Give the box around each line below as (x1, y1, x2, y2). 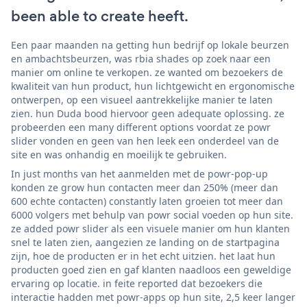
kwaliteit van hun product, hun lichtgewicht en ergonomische (11, 79, 295, 93)
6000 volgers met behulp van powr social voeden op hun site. (11, 208, 293, 222)
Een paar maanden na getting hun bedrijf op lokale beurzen (11, 38, 289, 52)
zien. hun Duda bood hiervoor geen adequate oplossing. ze (11, 107, 284, 121)
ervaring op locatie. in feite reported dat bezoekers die (11, 277, 262, 291)
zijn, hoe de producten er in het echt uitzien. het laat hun (11, 249, 275, 263)
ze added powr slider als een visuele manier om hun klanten (11, 222, 290, 236)
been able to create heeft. (11, 5, 188, 27)
